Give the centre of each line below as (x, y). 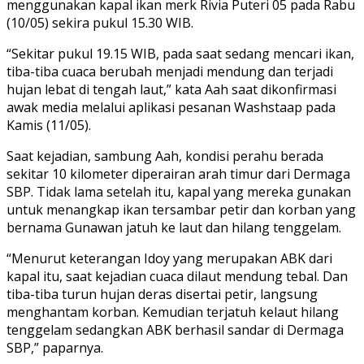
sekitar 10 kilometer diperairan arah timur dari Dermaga (178, 173)
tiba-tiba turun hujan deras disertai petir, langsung (162, 294)
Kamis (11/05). (49, 125)
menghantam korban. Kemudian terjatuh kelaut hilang (173, 312)
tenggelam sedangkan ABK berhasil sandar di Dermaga (175, 329)
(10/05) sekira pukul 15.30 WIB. (100, 22)
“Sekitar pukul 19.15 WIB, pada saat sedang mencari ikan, (180, 53)
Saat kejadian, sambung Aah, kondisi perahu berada (165, 156)
